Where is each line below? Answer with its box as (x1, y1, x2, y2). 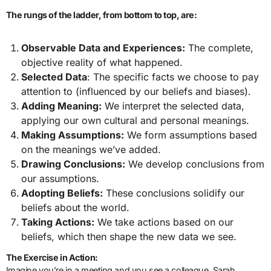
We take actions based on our (94, 215, 234, 228)
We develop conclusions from (125, 157, 265, 170)
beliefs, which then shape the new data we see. (21, 230, 237, 243)
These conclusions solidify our (103, 186, 245, 199)
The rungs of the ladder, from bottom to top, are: (5, 9, 197, 20)
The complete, (185, 41, 254, 54)
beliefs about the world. (21, 201, 130, 214)
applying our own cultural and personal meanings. (21, 114, 250, 126)
